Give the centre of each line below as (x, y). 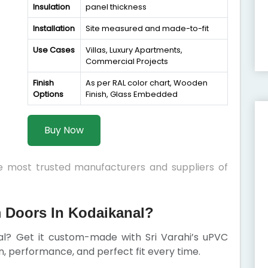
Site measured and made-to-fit (147, 28)
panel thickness (116, 7)
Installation (54, 28)
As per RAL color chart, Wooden (147, 83)
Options (48, 94)
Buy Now (64, 130)
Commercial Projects (127, 61)
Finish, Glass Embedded (132, 94)
